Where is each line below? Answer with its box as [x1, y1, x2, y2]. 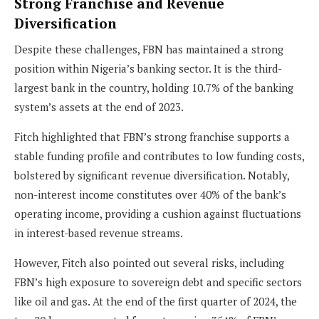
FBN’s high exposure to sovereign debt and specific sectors [14, 275, 302, 290]
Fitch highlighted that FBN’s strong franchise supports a [14, 130, 290, 145]
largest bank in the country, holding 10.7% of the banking [14, 80, 293, 95]
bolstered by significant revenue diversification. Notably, [14, 168, 289, 183]
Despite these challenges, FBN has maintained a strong [14, 42, 283, 57]
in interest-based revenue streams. [14, 226, 183, 241]
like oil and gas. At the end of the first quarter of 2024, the [14, 294, 297, 309]
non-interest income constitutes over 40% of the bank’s [14, 187, 286, 202]
